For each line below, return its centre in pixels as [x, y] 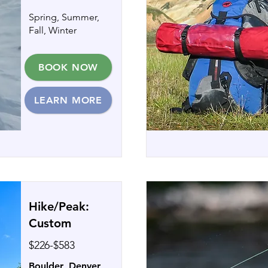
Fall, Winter [53, 30]
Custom [50, 223]
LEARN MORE [68, 100]
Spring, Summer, [64, 17]
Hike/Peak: [59, 206]
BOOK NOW [68, 67]
